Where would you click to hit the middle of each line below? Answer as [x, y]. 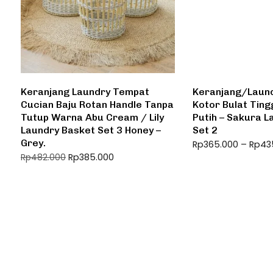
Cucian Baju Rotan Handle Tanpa [97, 104]
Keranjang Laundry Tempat [85, 91]
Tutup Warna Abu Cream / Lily [92, 117]
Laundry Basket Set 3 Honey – [91, 130]
